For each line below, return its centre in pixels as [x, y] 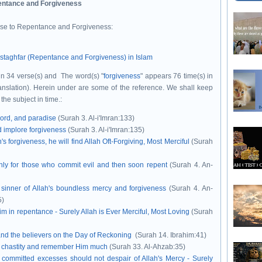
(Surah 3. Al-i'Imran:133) [95, 118]
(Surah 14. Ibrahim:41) [169, 235]
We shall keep [190, 88]
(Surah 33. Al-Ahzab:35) [146, 247]
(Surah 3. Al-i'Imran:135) [106, 130]
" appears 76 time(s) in [177, 76]
